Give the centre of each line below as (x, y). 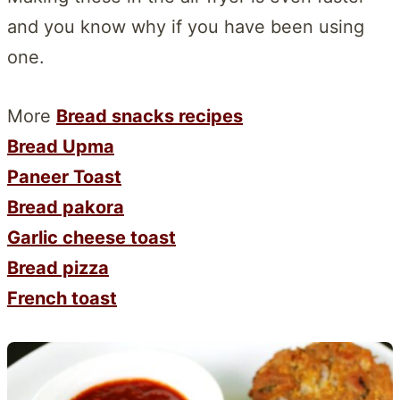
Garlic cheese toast (92, 237)
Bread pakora (66, 207)
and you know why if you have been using (186, 26)
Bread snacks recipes (150, 116)
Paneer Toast (64, 176)
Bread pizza (58, 267)
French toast (62, 298)
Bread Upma (61, 146)
